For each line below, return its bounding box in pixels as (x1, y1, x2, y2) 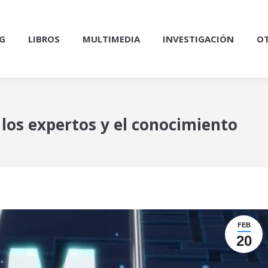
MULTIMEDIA (83, 32, 140, 45)
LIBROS (28, 32, 60, 45)
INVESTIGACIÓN (163, 32, 234, 45)
